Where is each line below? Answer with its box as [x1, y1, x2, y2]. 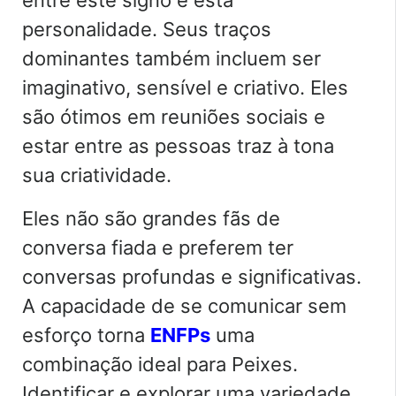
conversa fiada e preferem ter [22, 236, 293, 260]
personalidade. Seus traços [22, 18, 271, 42]
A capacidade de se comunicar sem [22, 294, 346, 318]
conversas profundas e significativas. [22, 265, 362, 289]
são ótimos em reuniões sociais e [22, 105, 325, 129]
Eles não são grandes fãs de [22, 207, 280, 231]
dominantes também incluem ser [22, 47, 321, 71]
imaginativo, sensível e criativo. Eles [22, 76, 348, 100]
